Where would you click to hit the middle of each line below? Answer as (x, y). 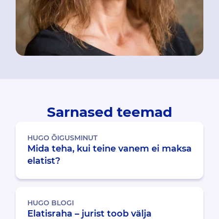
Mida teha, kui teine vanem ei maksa (109, 149)
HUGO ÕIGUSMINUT (62, 138)
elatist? (44, 161)
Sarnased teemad (109, 112)
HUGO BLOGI (51, 203)
